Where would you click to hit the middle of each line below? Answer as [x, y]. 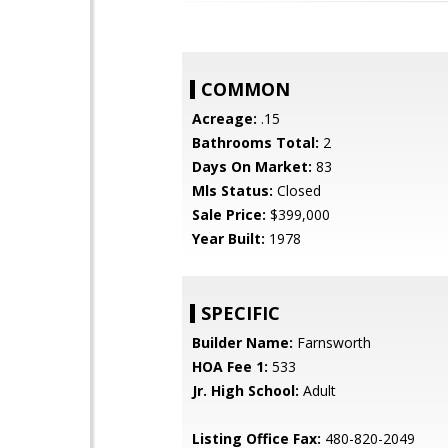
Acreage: [224, 118]
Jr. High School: [245, 390]
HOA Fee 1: [230, 366]
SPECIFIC [240, 313]
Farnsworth [332, 342]
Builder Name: [242, 342]
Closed [297, 190]
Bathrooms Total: [255, 142]
